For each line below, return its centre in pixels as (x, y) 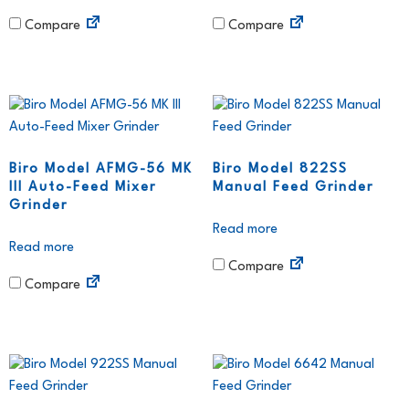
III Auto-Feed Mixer (83, 188)
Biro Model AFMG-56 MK (101, 170)
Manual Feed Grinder (293, 188)
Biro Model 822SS (280, 170)
